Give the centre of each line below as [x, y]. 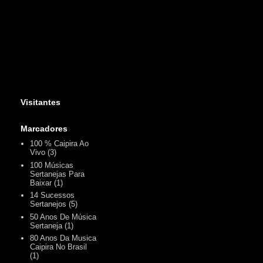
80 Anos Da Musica [63, 238]
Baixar [41, 183]
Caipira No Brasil [59, 247]
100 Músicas [52, 165]
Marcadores [44, 129]
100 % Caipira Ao [60, 144]
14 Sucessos [53, 195]
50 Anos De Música [63, 217]
